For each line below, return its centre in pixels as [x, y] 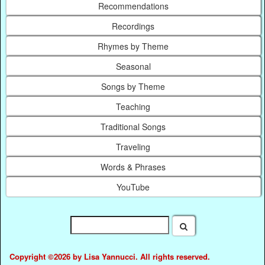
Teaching [133, 107]
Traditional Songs [133, 127]
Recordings [133, 26]
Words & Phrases [133, 167]
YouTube [133, 187]
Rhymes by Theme [133, 46]
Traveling [133, 147]
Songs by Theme [133, 87]
